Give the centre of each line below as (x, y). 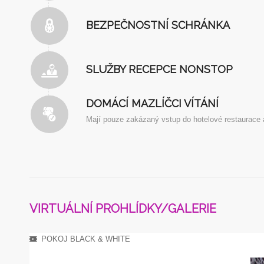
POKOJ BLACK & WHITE (86, 239)
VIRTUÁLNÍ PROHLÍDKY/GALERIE (123, 209)
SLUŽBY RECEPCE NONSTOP (159, 70)
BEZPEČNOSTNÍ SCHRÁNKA (158, 25)
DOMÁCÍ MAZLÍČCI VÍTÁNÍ (152, 104)
